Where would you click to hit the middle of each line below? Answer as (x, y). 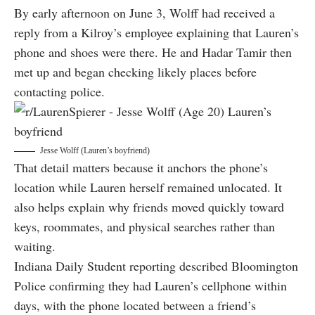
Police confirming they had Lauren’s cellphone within (150, 286)
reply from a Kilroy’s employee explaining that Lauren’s (156, 33)
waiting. (35, 246)
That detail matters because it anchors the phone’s (141, 168)
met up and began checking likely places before (135, 72)
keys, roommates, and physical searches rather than (144, 227)
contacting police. (59, 92)
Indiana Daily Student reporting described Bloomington (156, 266)
